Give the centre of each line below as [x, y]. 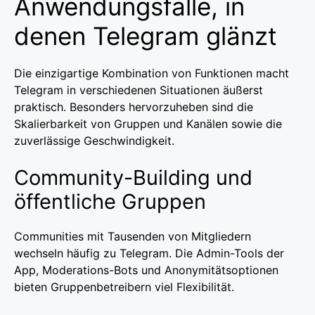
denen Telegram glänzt [146, 36]
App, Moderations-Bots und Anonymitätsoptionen [146, 270]
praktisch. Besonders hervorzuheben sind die [134, 107]
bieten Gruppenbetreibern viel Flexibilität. [124, 287]
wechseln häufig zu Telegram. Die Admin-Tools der [149, 253]
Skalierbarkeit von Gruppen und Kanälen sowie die [148, 123]
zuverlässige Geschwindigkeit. [94, 140]
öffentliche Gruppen [110, 201]
